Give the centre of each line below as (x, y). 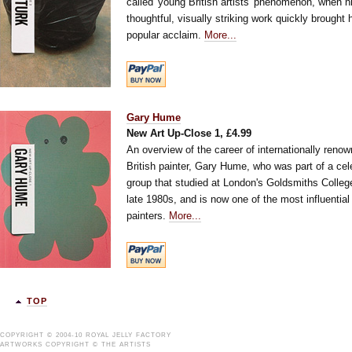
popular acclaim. (165, 35)
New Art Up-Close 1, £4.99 (189, 133)
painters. (148, 216)
